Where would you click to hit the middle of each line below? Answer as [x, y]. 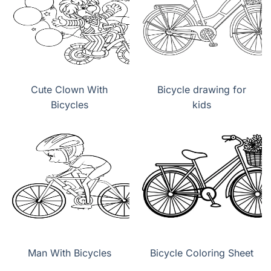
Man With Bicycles [69, 253]
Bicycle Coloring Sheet [202, 253]
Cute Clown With [69, 90]
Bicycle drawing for [202, 90]
